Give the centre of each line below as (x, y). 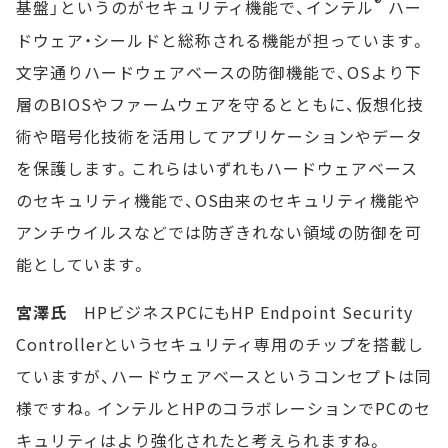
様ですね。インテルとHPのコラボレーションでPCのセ (223, 407)
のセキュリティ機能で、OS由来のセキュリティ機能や (218, 199)
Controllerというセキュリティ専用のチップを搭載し (220, 343)
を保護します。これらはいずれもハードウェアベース (217, 167)
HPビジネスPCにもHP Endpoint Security (239, 311)
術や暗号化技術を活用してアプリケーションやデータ (220, 135)
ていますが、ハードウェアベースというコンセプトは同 (224, 375)
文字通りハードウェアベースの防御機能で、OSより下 (219, 71)
